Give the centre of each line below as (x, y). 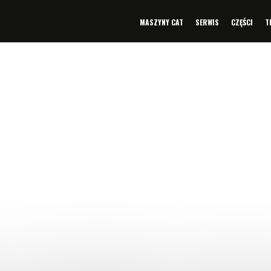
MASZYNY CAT (162, 22)
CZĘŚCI (242, 22)
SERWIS (207, 22)
